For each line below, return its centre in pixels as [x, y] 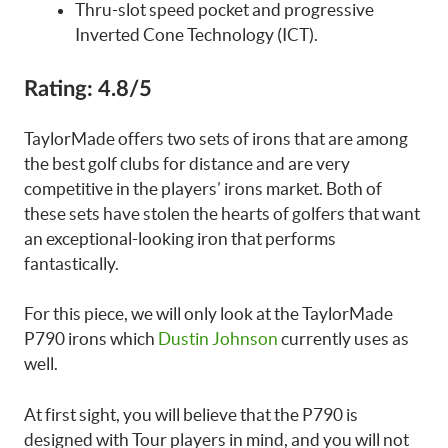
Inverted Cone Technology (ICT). [196, 34]
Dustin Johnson [218, 338]
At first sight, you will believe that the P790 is [191, 414]
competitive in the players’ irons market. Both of [203, 188]
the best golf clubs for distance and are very [187, 163]
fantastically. [71, 263]
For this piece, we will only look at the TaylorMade [208, 313]
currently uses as [343, 338]
